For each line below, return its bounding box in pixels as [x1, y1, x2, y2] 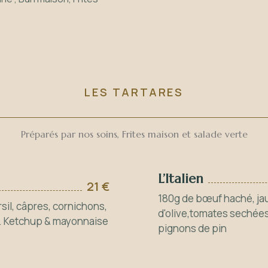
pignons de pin [158, 221, 227, 235]
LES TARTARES [84, 85, 184, 99]
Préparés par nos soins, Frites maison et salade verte [20, 128, 248, 140]
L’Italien [158, 170, 203, 187]
